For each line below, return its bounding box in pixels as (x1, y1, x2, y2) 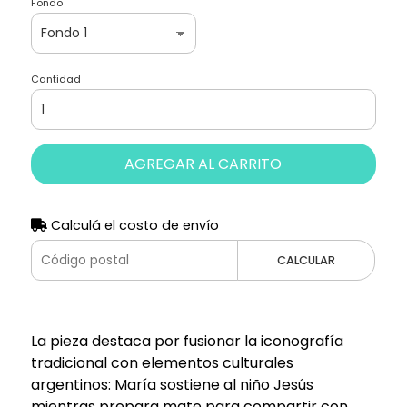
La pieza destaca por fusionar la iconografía (30, 330, 343, 352)
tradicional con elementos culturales (30, 352, 293, 373)
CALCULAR (277, 252, 336, 268)
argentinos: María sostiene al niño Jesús (30, 373, 313, 395)
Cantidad (30, 71, 81, 86)
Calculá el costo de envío (46, 215, 219, 234)
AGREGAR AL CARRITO (124, 153, 283, 174)
